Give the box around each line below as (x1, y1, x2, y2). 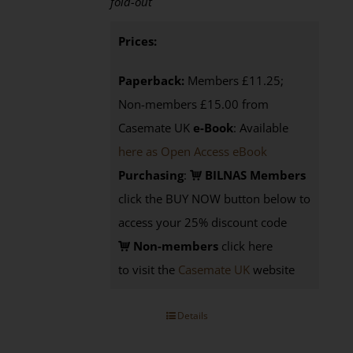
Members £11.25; (184, 72, 284, 88)
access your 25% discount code (118, 214, 288, 230)
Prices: (118, 33, 158, 49)
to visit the (118, 262, 179, 277)
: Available (233, 120, 289, 136)
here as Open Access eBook (118, 143, 268, 159)
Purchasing (118, 167, 184, 183)
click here (218, 238, 273, 254)
